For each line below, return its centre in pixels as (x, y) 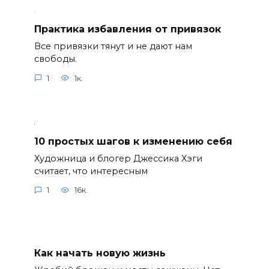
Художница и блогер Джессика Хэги (118, 158)
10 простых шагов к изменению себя (133, 141)
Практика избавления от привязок (127, 29)
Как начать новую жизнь (100, 253)
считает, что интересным (91, 171)
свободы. (55, 59)
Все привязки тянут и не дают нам (113, 46)
